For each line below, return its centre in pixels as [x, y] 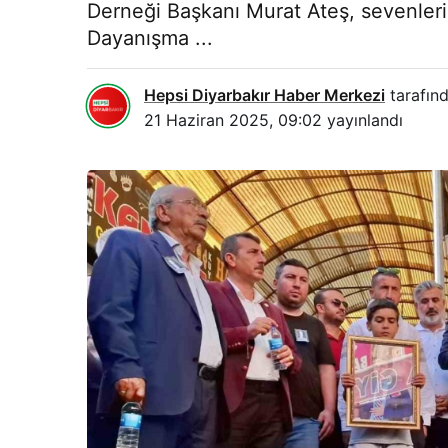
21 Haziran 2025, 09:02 [233, 120]
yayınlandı [362, 120]
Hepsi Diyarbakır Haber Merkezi [264, 95]
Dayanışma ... [150, 38]
